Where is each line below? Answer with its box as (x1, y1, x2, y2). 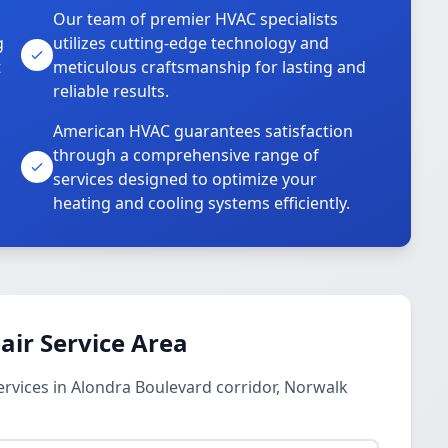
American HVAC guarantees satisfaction (53, 120, 354, 142)
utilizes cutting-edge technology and (53, 32, 330, 54)
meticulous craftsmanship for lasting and (53, 56, 367, 78)
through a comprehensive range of (53, 144, 320, 166)
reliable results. (53, 80, 170, 102)
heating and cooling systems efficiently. (53, 192, 351, 214)
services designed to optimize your (53, 168, 318, 190)
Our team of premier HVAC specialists (53, 8, 339, 30)
